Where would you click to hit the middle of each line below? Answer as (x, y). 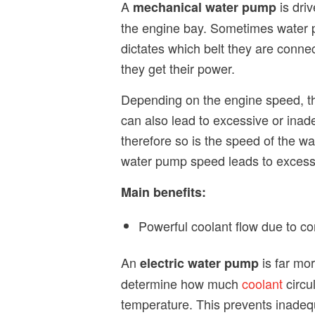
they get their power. (178, 68)
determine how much (181, 283)
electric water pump (199, 263)
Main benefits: (165, 192)
